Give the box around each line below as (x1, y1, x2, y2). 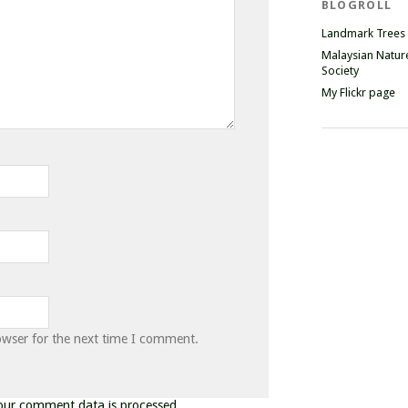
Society (321, 64, 359, 77)
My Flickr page (321, 86, 395, 99)
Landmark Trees (321, 26, 405, 40)
